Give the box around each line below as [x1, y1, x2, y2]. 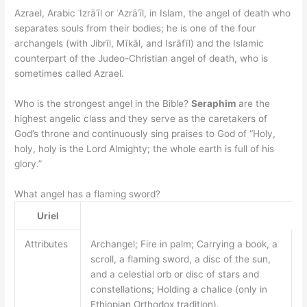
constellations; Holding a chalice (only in [90, 283, 267, 295]
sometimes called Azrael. [14, 68, 125, 79]
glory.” [14, 158, 42, 170]
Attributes [24, 238, 68, 249]
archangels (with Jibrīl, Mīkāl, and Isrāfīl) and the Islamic [14, 38, 265, 49]
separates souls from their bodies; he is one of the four [14, 23, 256, 34]
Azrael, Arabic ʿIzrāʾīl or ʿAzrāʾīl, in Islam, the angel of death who [14, 8, 291, 19]
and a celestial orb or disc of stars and [90, 268, 259, 280]
